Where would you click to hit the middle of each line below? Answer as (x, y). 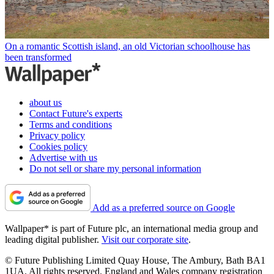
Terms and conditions (71, 124)
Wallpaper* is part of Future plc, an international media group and (131, 228)
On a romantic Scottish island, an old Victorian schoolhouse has (128, 46)
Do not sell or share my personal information (115, 168)
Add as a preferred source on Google (164, 208)
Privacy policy (57, 135)
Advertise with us (63, 157)
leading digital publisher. (53, 239)
